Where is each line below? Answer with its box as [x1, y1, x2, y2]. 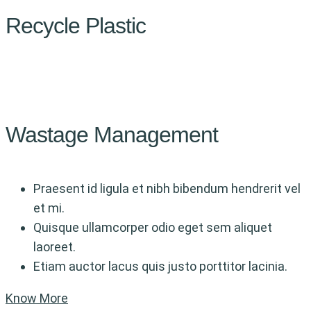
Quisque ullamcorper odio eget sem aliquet [33, 220, 272, 235]
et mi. [33, 201, 65, 216]
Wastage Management [6, 121, 218, 147]
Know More [6, 291, 68, 306]
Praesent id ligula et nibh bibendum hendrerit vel [33, 181, 301, 196]
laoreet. [33, 239, 76, 255]
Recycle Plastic [6, 12, 146, 38]
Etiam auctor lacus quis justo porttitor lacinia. [33, 259, 287, 274]
